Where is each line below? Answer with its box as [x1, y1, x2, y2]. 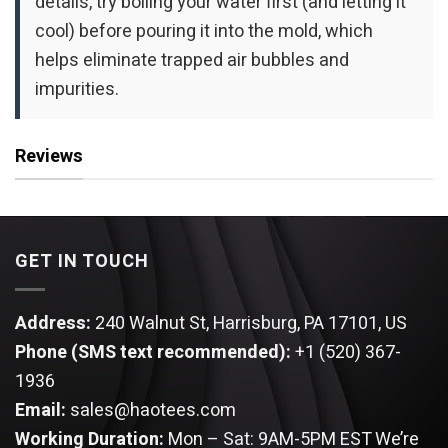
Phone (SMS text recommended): [15, 339, 295, 367]
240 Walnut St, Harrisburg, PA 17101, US [95, 310, 407, 338]
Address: [15, 310, 95, 338]
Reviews [15, 142, 83, 170]
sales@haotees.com [70, 397, 236, 425]
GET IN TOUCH [15, 248, 149, 276]
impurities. [35, 75, 119, 103]
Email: [15, 397, 70, 425]
